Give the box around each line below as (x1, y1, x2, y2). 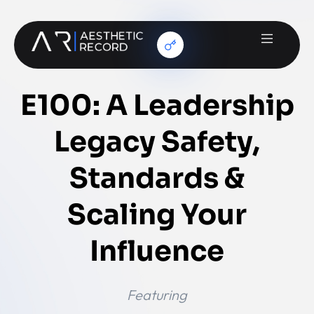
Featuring (127, 286, 187, 303)
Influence (90, 233, 224, 269)
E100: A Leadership (20, 88, 294, 123)
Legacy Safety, (54, 124, 260, 160)
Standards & (69, 161, 245, 196)
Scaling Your (67, 197, 247, 233)
